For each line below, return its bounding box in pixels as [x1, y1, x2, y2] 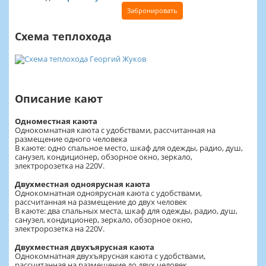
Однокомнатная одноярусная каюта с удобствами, [15, 187, 202, 198]
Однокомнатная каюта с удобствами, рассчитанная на [15, 124, 216, 135]
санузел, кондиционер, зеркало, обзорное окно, [15, 214, 192, 225]
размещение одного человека [15, 133, 127, 144]
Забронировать [127, 5, 178, 15]
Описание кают [15, 91, 103, 106]
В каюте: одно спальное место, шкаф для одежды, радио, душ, [15, 142, 243, 153]
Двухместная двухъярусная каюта [15, 241, 154, 252]
